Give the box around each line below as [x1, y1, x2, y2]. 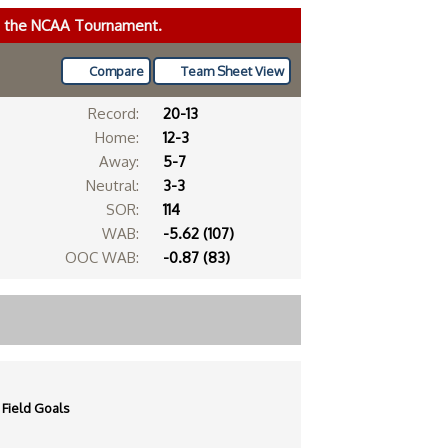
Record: [87, 104, 139, 123]
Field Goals [2, 400, 70, 417]
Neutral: [85, 176, 139, 195]
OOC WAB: [64, 248, 139, 267]
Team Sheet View [181, 63, 284, 79]
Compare [89, 63, 144, 79]
